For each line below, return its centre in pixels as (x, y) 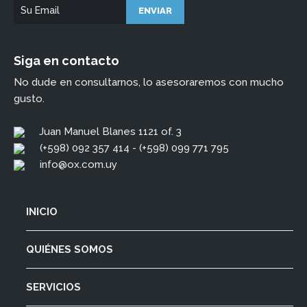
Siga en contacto (66, 60)
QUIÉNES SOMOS (70, 249)
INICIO (42, 211)
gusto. (29, 98)
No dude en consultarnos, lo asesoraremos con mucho (149, 82)
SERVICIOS (53, 287)
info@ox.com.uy (78, 164)
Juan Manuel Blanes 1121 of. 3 (110, 131)
